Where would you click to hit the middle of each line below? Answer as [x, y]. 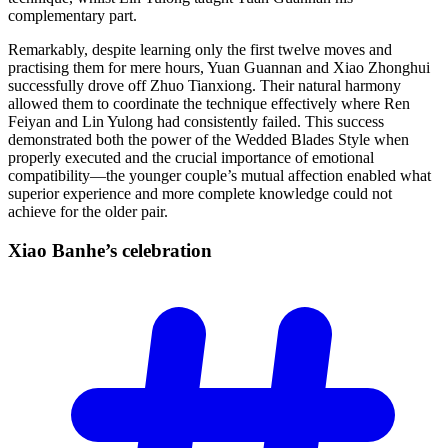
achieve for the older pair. [88, 212]
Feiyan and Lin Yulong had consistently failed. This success [196, 122]
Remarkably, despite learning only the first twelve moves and [200, 50]
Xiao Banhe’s [65, 250]
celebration [167, 250]
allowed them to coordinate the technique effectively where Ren [209, 104]
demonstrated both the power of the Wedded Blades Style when [208, 140]
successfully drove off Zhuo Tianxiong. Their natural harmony [204, 86]
